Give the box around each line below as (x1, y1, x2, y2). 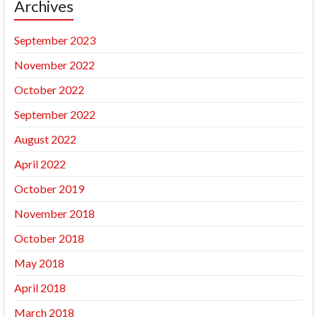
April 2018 (13, 281, 66, 294)
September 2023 (13, 33, 96, 47)
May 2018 (13, 256, 64, 270)
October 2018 (13, 231, 84, 245)
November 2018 (13, 207, 95, 220)
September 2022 (13, 108, 96, 121)
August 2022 (13, 132, 76, 146)
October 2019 (13, 182, 84, 195)
